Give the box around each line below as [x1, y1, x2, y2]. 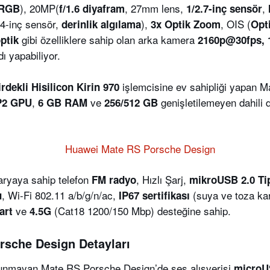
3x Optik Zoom [151, 17, 221, 31]
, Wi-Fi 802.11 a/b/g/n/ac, [2, 187, 119, 202]
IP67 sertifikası [119, 188, 190, 202]
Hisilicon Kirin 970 [31, 80, 119, 94]
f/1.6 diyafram [59, 1, 125, 16]
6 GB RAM [38, 95, 87, 110]
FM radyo [92, 172, 136, 187]
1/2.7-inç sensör [186, 1, 262, 16]
